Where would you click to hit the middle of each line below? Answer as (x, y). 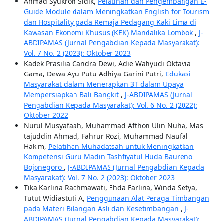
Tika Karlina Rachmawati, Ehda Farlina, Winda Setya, (110, 188)
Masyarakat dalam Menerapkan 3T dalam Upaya (103, 84)
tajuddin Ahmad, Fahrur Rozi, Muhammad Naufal (106, 136)
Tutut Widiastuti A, (55, 198)
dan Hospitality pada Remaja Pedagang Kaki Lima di (110, 22)
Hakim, (36, 147)
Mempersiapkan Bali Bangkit (72, 95)
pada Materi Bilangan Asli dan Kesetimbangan (102, 209)
